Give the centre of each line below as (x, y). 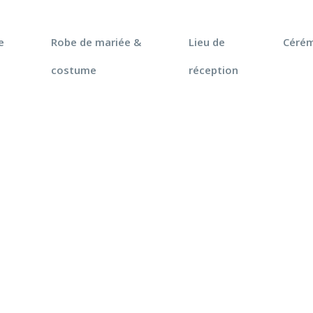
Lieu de (206, 42)
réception (213, 70)
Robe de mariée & (96, 42)
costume (74, 70)
